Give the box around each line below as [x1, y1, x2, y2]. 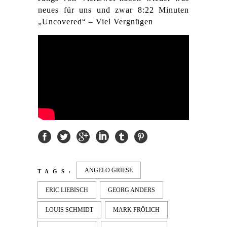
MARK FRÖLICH [113, 206, 160, 214]
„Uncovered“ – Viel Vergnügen [38, 17, 153, 26]
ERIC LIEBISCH [46, 186, 88, 194]
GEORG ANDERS [108, 186, 155, 194]
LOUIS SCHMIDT [46, 206, 93, 214]
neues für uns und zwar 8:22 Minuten [38, 6, 189, 15]
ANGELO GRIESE [85, 167, 133, 174]
